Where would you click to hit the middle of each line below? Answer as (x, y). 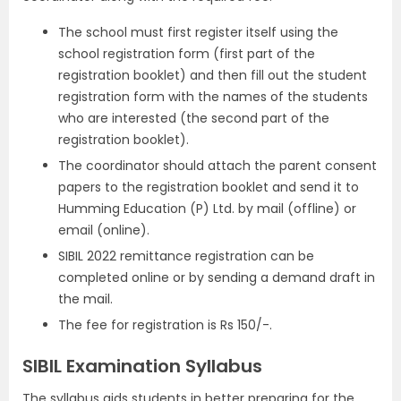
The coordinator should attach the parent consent (218, 166)
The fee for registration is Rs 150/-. (165, 325)
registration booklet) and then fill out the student (213, 75)
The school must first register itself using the (198, 32)
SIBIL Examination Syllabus (142, 366)
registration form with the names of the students (213, 97)
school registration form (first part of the (187, 54)
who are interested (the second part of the (194, 118)
